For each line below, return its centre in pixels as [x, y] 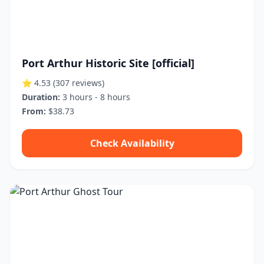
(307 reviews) [79, 83]
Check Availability [132, 143]
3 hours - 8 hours [95, 97]
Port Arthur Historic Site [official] [108, 63]
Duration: [41, 97]
